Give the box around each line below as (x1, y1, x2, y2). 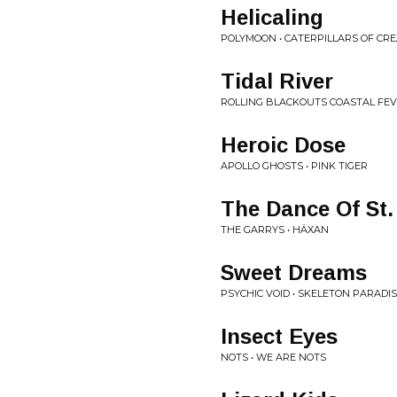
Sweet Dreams (221, 261, 367, 284)
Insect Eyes (221, 324, 338, 348)
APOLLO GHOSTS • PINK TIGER (221, 160, 368, 172)
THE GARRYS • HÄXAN (221, 223, 329, 236)
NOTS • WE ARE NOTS (221, 351, 326, 363)
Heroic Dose (221, 133, 346, 157)
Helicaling (221, 5, 323, 29)
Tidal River (221, 69, 333, 93)
